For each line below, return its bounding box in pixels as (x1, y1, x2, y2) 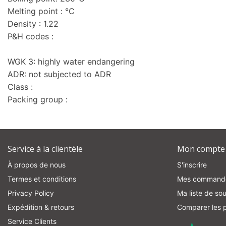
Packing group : (8, 94, 68, 104)
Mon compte (177, 143, 225, 154)
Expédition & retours (8, 203, 74, 211)
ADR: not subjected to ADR (8, 69, 111, 79)
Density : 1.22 (8, 19, 59, 29)
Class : (8, 82, 33, 92)
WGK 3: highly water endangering (8, 56, 135, 67)
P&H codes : (8, 31, 53, 41)
